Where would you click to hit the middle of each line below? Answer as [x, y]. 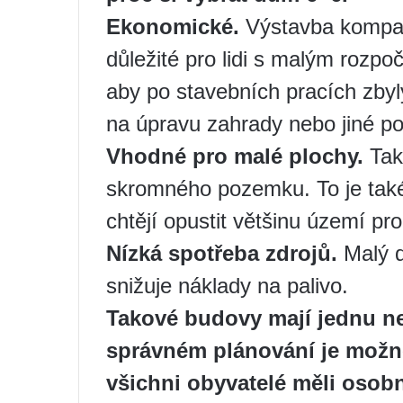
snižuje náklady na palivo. [227, 286]
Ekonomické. [173, 27]
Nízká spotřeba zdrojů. [222, 254]
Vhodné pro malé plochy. [235, 157]
